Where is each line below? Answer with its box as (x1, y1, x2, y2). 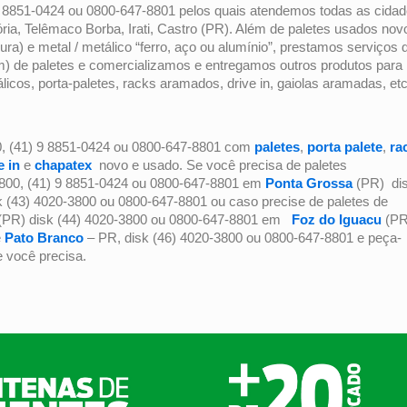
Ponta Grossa (265, 174, 356, 191)
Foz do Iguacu (292, 211, 382, 227)
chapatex (35, 156, 92, 173)
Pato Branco (5, 229, 84, 245)
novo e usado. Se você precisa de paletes (92, 156, 347, 173)
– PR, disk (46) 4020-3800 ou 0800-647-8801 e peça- (84, 229, 402, 245)
